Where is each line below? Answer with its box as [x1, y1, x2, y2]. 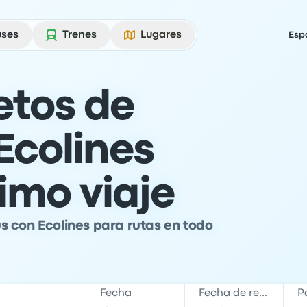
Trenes [62, 30, 97, 40]
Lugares [140, 30, 182, 40]
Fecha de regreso [259, 288, 268, 298]
